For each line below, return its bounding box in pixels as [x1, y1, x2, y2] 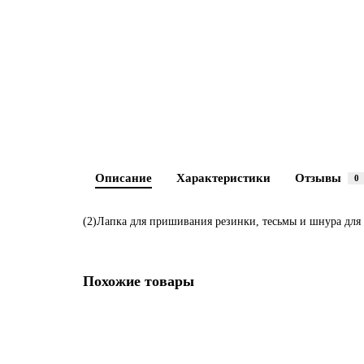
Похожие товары [83, 273, 194, 289]
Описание [95, 171, 152, 184]
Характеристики [176, 171, 271, 184]
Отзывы [295, 171, 341, 184]
